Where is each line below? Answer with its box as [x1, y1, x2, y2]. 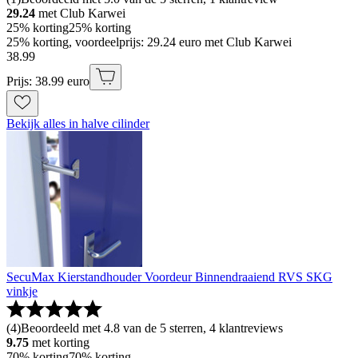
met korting [32, 336, 89, 350]
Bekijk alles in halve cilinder [6, 117, 149, 131]
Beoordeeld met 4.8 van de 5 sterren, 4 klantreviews [21, 321, 283, 336]
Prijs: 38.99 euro [6, 74, 89, 89]
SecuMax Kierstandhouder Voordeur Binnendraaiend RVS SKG [6, 270, 332, 284]
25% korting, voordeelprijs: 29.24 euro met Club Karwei [6, 35, 292, 50]
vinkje [6, 284, 38, 299]
